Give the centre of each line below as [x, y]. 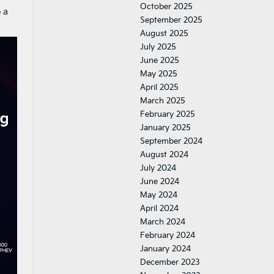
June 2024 [160, 182]
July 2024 [158, 168]
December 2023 [170, 262]
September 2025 [171, 20]
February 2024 [168, 235]
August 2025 [164, 34]
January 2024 [165, 249]
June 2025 [160, 61]
